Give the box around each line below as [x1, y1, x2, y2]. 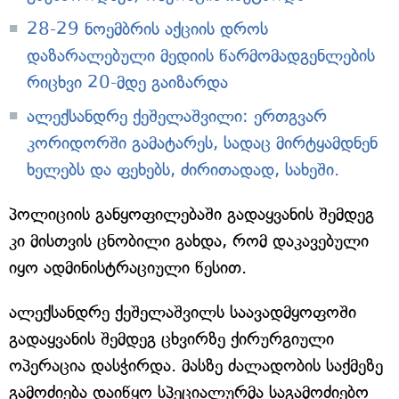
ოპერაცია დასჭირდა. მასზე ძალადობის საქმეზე [9, 355, 383, 377]
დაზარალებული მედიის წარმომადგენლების [27, 45, 375, 67]
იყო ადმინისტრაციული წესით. [9, 257, 247, 279]
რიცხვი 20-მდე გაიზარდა [27, 72, 228, 94]
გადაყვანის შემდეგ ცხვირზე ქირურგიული [9, 329, 334, 350]
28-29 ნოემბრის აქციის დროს [27, 19, 268, 40]
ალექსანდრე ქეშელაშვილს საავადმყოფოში [9, 302, 356, 323]
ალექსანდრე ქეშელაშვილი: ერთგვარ [27, 106, 327, 127]
